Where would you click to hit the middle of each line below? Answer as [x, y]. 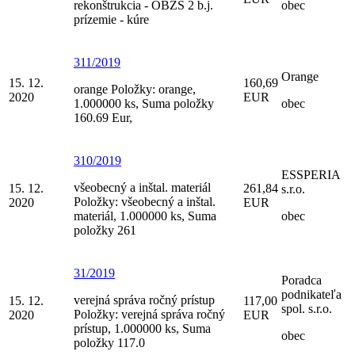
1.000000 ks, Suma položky [144, 103]
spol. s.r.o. [307, 308]
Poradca [302, 280]
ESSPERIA [311, 174]
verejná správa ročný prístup [144, 300]
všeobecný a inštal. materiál [142, 187]
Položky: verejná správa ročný [149, 314]
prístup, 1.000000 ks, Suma [142, 328]
